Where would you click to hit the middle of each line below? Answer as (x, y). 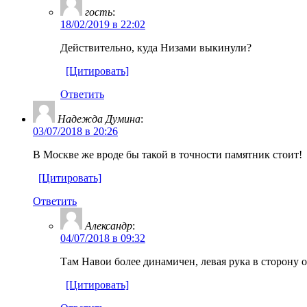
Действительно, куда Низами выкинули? (156, 47)
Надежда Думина (99, 119)
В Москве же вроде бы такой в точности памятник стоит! (168, 154)
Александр (109, 225)
